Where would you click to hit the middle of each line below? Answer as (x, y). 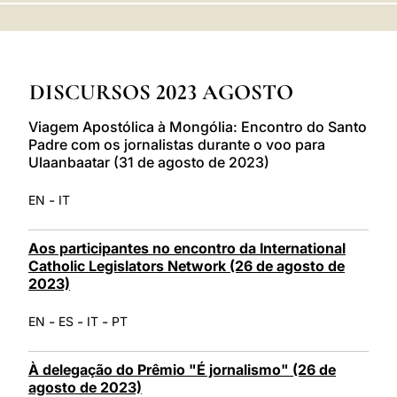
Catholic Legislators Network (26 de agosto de (187, 265)
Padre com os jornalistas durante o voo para (177, 144)
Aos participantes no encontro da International (187, 248)
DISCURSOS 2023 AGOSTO (161, 92)
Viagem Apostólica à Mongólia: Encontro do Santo (198, 126)
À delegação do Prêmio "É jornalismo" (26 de (182, 369)
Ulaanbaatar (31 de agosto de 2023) (149, 162)
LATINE (297, 12)
